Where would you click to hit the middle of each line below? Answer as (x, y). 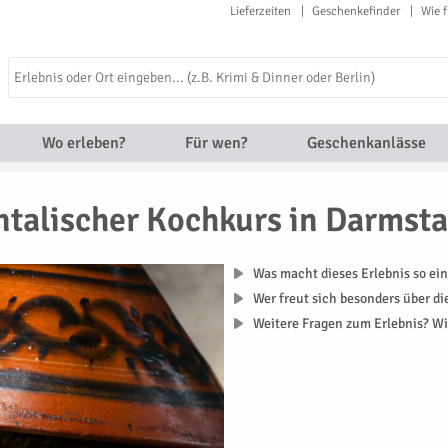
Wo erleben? (83, 143)
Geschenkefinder (356, 11)
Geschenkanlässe (366, 143)
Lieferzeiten (260, 11)
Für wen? (215, 143)
